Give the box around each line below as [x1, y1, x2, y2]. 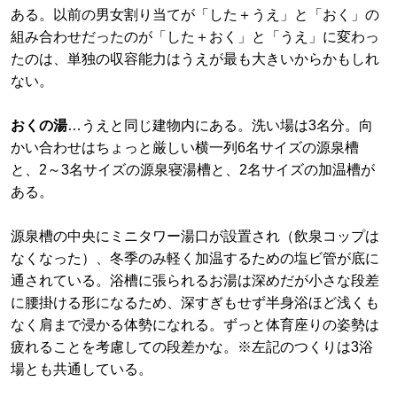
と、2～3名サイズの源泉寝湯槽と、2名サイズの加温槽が [11, 162, 375, 177]
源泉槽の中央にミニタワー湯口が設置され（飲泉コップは [11, 229, 379, 244]
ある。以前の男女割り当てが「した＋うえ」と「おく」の [11, 7, 379, 22]
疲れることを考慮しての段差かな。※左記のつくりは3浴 [11, 339, 373, 354]
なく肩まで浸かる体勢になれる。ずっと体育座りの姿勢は [11, 317, 379, 332]
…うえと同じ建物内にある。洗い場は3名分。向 [67, 118, 373, 133]
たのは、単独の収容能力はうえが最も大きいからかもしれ [11, 51, 379, 66]
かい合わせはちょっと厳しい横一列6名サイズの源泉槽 [11, 140, 359, 155]
